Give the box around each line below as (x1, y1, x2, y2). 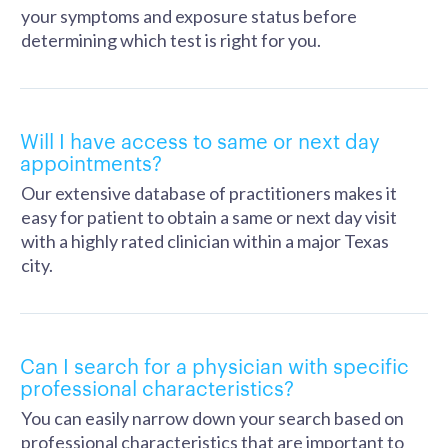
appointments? (20, 148, 162, 176)
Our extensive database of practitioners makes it (21, 182, 397, 204)
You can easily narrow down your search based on (21, 407, 404, 429)
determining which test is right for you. (21, 29, 321, 51)
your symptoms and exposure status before (21, 5, 357, 27)
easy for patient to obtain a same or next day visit (21, 206, 397, 228)
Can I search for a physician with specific (20, 351, 409, 379)
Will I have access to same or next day (20, 126, 380, 154)
